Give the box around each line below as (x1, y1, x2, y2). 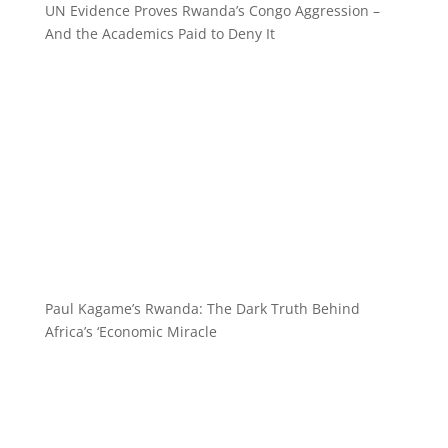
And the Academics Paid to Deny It (44, 23, 275, 43)
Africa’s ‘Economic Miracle (44, 321, 217, 341)
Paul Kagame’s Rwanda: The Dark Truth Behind (44, 298, 360, 318)
